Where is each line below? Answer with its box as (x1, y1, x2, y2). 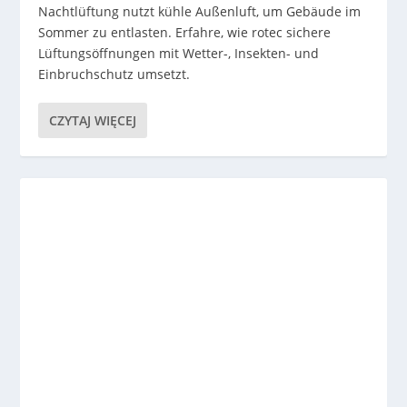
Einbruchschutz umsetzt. (38, 65, 191, 84)
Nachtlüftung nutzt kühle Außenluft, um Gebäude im (38, 3, 362, 21)
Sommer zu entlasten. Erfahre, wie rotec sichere (38, 24, 332, 42)
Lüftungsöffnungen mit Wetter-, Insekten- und (38, 45, 320, 63)
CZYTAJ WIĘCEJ (49, 112, 137, 130)
